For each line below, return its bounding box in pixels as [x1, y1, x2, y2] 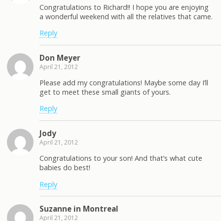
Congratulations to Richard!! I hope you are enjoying [39, 2, 209, 12]
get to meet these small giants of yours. [39, 87, 171, 97]
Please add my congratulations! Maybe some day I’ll [39, 78, 208, 87]
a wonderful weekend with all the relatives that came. [39, 11, 213, 21]
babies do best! [39, 163, 90, 173]
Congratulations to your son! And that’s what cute [39, 153, 202, 163]
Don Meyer [39, 52, 80, 63]
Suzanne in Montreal [39, 203, 118, 214]
